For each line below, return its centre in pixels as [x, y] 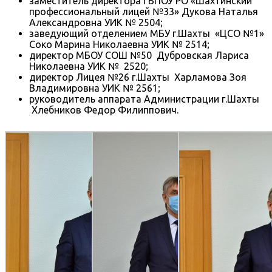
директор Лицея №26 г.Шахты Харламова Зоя [138, 77]
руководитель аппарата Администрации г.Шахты [144, 99]
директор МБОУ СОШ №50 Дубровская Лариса [139, 55]
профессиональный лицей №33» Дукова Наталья [144, 11]
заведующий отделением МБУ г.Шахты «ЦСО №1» [147, 33]
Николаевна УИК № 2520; [89, 66]
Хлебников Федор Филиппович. [104, 110]
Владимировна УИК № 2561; [95, 88]
